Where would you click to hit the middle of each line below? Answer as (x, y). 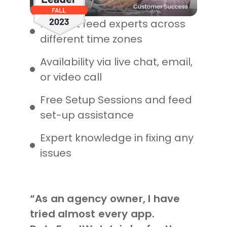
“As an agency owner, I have (105, 199)
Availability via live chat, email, (116, 62)
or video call (71, 77)
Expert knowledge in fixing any (117, 138)
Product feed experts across (113, 24)
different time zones (91, 39)
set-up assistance (87, 115)
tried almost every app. (92, 214)
